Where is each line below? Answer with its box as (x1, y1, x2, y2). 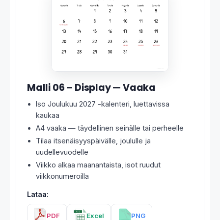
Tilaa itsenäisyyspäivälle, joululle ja (36, 137, 151, 145)
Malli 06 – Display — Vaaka (27, 81, 156, 95)
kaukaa (36, 111, 59, 120)
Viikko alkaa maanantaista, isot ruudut (36, 161, 161, 169)
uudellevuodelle (36, 148, 88, 157)
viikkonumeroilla (36, 172, 89, 181)
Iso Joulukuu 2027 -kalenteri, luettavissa (36, 100, 169, 109)
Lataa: (27, 190, 49, 199)
